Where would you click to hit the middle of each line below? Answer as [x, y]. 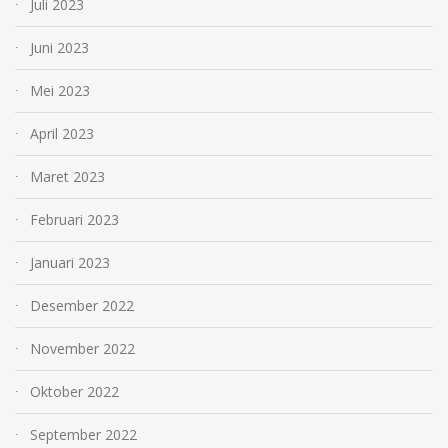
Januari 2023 [70, 262]
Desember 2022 [82, 305]
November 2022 [82, 348]
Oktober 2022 [74, 391]
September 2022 [83, 434]
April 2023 [62, 133]
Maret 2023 [67, 176]
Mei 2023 [60, 90]
